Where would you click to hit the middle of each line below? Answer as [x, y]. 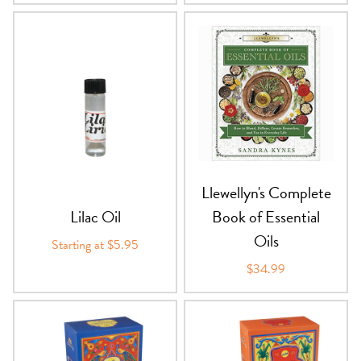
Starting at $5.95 [95, 245]
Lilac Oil [95, 216]
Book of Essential [266, 216]
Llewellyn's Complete [266, 192]
